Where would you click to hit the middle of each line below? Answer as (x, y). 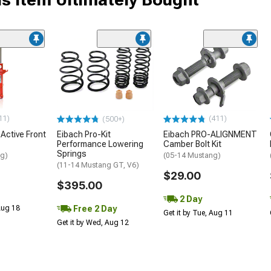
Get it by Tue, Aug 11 (198, 213)
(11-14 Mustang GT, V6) (98, 165)
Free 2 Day (94, 209)
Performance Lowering (100, 144)
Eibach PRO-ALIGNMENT (210, 135)
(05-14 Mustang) (192, 156)
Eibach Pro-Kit (84, 135)
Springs (72, 154)
